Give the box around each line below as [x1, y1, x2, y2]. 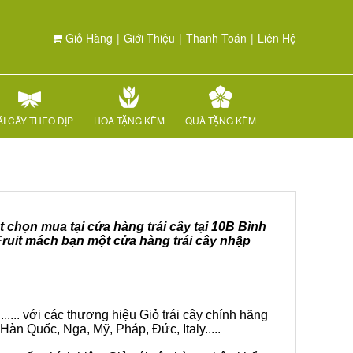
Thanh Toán [186, 30, 247, 46]
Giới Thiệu [124, 30, 175, 46]
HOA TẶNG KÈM [94, 113, 165, 127]
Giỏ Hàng [62, 30, 113, 46]
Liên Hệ [258, 30, 296, 46]
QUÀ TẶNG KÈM [185, 113, 256, 127]
